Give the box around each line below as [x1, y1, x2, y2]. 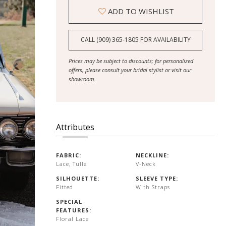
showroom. [69, 75, 96, 83]
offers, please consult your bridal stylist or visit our [69, 66, 192, 74]
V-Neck [135, 159, 156, 167]
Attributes [56, 121, 95, 133]
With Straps [135, 183, 170, 191]
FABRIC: [56, 151, 82, 159]
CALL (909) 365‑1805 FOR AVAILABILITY [81, 35, 191, 44]
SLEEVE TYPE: [135, 174, 178, 182]
